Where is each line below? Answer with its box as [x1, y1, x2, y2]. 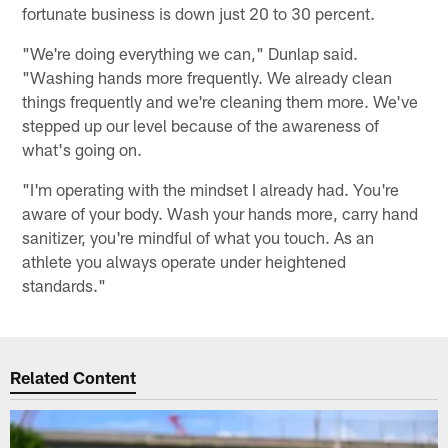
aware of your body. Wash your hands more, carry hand [22, 203, 419, 224]
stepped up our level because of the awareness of [22, 115, 380, 136]
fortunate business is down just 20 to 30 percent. [22, 3, 376, 24]
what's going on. [22, 139, 143, 160]
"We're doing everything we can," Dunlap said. [22, 43, 359, 64]
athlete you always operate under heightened [22, 251, 347, 272]
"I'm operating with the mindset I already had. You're [22, 179, 400, 200]
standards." [22, 275, 107, 296]
